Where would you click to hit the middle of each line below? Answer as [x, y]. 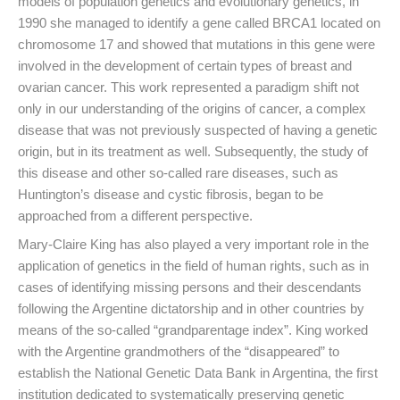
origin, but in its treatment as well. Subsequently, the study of [193, 151]
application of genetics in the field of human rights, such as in [193, 265]
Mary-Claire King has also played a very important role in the [193, 244]
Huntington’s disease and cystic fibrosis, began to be [171, 194]
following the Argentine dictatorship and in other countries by [191, 308]
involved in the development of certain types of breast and [185, 65]
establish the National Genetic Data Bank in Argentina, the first [198, 372]
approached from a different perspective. [137, 215]
